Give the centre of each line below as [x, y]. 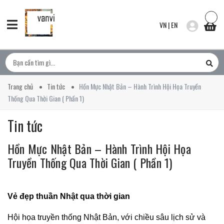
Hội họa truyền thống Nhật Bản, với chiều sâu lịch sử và [106, 217]
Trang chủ [20, 86]
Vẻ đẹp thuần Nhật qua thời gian [69, 196]
